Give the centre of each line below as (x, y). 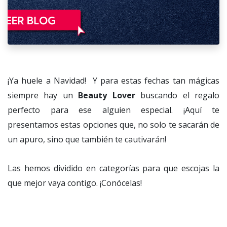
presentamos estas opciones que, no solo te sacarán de (113, 125)
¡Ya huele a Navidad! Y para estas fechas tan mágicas (113, 81)
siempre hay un (43, 96)
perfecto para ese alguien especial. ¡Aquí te (113, 110)
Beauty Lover (107, 96)
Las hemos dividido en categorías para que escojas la (113, 168)
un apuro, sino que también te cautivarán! (87, 140)
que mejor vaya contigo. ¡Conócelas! (75, 183)
